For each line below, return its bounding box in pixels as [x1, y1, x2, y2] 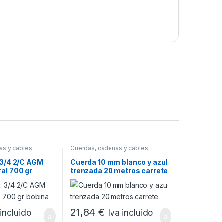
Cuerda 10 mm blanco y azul [70, 157, 167, 166]
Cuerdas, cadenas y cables [70, 144, 148, 152]
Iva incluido [107, 207, 153, 218]
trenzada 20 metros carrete [70, 166, 168, 175]
